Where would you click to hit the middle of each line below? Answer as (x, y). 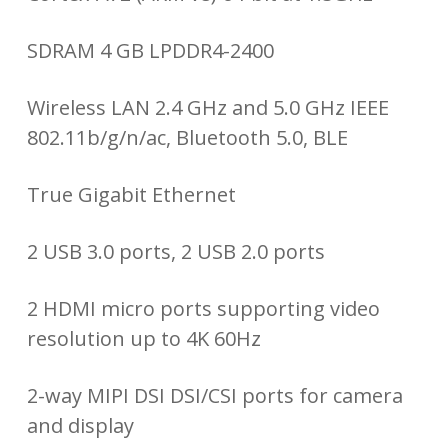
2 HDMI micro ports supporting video (203, 309)
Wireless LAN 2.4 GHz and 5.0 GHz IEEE (207, 108)
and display (80, 426)
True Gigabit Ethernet (131, 195)
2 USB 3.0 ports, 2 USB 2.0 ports (175, 252)
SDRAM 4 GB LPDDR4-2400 (150, 51)
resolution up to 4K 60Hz (143, 339)
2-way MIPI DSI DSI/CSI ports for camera (214, 396)
